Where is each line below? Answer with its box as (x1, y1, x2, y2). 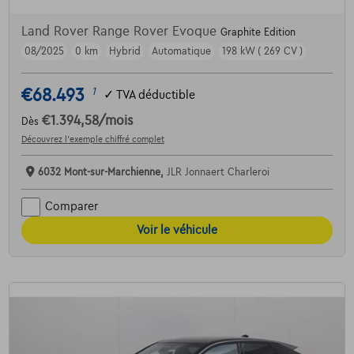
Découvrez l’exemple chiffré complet (21, 134, 164, 144)
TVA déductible (115, 88, 195, 102)
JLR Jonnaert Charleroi (166, 166, 269, 178)
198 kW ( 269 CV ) (221, 45, 303, 57)
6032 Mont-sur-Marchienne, (37, 166, 167, 178)
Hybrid (108, 45, 141, 57)
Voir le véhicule (137, 223, 217, 236)
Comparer (44, 200, 98, 213)
